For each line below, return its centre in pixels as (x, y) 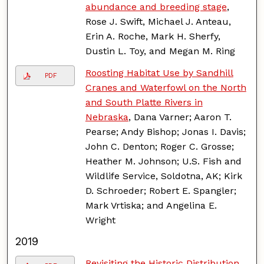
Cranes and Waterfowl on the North (166, 87)
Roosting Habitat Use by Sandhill (159, 72)
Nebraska (107, 117)
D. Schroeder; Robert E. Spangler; (161, 190)
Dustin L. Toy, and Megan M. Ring (160, 51)
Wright (100, 220)
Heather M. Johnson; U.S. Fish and (163, 161)
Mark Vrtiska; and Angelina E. (151, 205)
